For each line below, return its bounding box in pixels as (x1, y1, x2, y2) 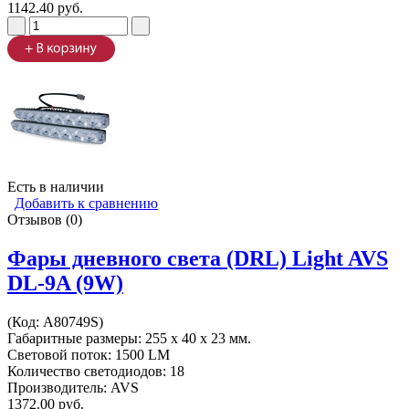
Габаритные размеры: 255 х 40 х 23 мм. (7, 330, 251, 347)
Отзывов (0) (7, 212, 82, 228)
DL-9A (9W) (7, 271, 123, 296)
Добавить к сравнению (15, 195, 158, 212)
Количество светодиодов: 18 (7, 363, 184, 380)
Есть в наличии (7, 179, 104, 195)
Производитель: (7, 380, 110, 396)
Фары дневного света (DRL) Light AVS (7, 246, 388, 271)
